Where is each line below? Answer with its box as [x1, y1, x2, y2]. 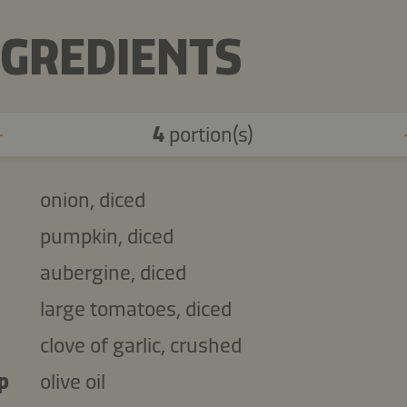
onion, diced [39, 186, 145, 213]
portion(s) [164, 121, 254, 147]
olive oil [39, 368, 105, 394]
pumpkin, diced [39, 223, 174, 249]
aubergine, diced [39, 259, 186, 285]
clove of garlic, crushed [39, 332, 242, 358]
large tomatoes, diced [39, 295, 232, 322]
